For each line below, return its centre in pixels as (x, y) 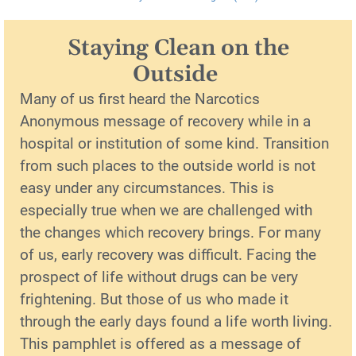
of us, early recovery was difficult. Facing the (168, 254)
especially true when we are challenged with (166, 210)
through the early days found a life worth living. (176, 321)
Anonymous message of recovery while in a (165, 121)
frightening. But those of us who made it (154, 299)
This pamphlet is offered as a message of (161, 343)
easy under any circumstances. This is (147, 188)
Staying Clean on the (178, 48)
